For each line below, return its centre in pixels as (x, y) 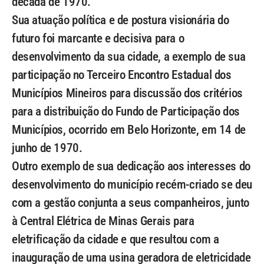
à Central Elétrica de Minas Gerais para (103, 221)
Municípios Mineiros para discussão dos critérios (127, 93)
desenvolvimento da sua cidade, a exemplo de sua (129, 57)
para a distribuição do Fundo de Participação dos (126, 111)
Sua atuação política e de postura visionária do (121, 20)
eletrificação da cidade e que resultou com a (115, 239)
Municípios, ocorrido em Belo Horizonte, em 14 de (129, 130)
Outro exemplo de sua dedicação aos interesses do (131, 166)
